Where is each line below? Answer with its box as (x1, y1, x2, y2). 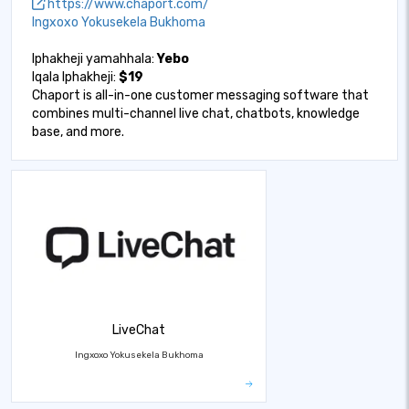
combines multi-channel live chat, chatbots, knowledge (32, 106, 360, 121)
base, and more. (32, 124, 124, 140)
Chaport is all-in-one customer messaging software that (32, 88, 369, 103)
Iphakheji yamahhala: (32, 51, 157, 67)
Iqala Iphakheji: (32, 69, 119, 85)
